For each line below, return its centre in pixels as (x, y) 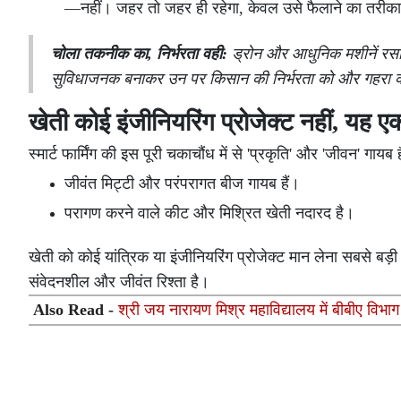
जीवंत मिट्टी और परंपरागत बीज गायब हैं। (182, 184)
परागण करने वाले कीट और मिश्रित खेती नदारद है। (209, 213)
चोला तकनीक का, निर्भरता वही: (139, 54)
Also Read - (76, 310)
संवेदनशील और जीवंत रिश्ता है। (119, 282)
